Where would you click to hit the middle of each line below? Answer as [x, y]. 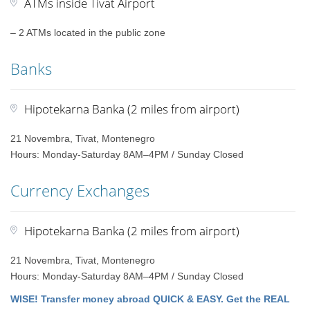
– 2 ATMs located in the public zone [88, 33]
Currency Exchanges [80, 190]
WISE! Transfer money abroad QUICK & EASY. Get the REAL [151, 299]
